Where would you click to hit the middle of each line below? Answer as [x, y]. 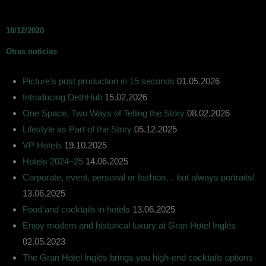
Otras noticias [31, 51]
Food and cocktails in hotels [76, 209]
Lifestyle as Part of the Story [77, 129]
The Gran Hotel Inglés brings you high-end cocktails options [138, 257]
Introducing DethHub [62, 97]
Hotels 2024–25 [53, 161]
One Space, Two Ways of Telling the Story [104, 113]
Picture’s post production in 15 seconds [99, 81]
